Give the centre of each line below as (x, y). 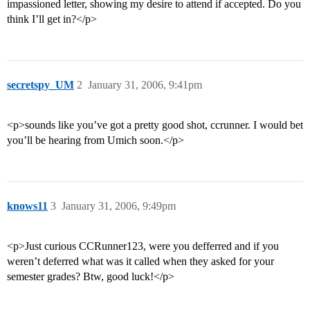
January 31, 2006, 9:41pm (145, 85)
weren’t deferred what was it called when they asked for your (140, 262)
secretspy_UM (40, 85)
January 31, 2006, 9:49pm (119, 206)
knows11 (27, 206)
